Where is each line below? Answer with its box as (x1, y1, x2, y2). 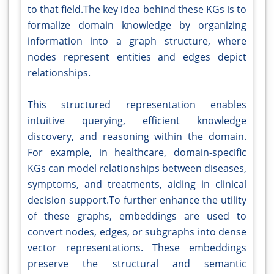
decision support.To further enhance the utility (28, 193, 246, 207)
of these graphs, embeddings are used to (28, 209, 246, 223)
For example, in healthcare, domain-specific (28, 146, 246, 160)
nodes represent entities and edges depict (28, 50, 246, 64)
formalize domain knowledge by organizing (28, 18, 246, 32)
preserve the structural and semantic (28, 257, 246, 271)
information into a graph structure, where (28, 34, 246, 48)
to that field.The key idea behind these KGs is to (28, 2, 246, 17)
